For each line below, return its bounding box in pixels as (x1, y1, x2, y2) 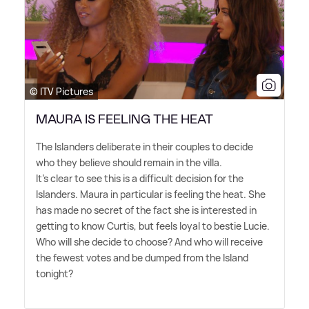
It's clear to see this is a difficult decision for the (36, 171, 243, 185)
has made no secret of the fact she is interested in (36, 203, 257, 217)
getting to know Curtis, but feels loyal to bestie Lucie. (36, 219, 270, 232)
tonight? (36, 266, 73, 280)
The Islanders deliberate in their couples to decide (36, 139, 253, 153)
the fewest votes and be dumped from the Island (36, 250, 248, 264)
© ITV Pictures (30, 84, 93, 98)
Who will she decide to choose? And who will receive (36, 235, 263, 248)
